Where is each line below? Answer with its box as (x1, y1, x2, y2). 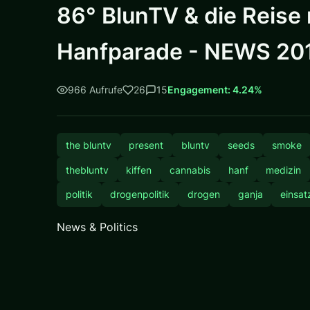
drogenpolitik (110, 188, 170, 201)
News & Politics (57, 219, 138, 234)
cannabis (169, 163, 210, 176)
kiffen (126, 163, 152, 176)
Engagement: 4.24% (167, 84, 262, 96)
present (129, 138, 164, 151)
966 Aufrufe (68, 84, 122, 96)
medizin (266, 163, 302, 176)
